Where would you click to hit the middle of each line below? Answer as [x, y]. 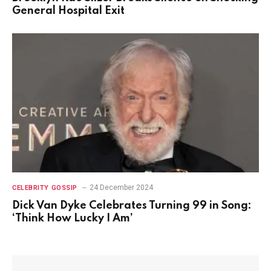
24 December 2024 [121, 187]
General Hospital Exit [68, 11]
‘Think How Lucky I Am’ [73, 218]
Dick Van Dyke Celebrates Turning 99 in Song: [132, 205]
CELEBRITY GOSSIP [45, 188]
